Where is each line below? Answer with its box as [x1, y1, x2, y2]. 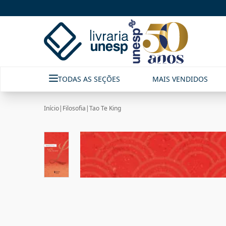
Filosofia [63, 104, 86, 112]
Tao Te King [89, 104, 121, 112]
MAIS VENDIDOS [152, 74, 208, 84]
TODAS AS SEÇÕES [58, 74, 120, 84]
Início [44, 104, 59, 112]
